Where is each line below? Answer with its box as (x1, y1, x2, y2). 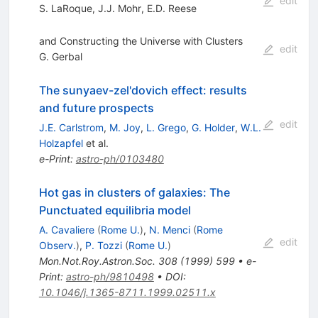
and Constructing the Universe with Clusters (38, 34, 243, 47)
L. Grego (146, 121, 186, 133)
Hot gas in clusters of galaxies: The (38, 185, 230, 199)
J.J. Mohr (97, 1, 141, 14)
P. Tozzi (84, 238, 122, 251)
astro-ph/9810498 (65, 270, 154, 283)
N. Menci (148, 223, 190, 236)
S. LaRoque (38, 1, 92, 14)
